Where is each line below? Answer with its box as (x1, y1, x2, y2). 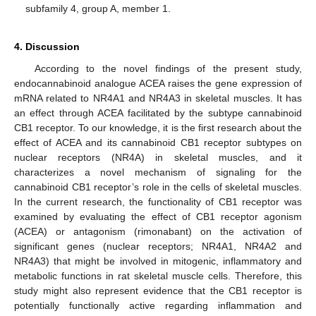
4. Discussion (14, 40, 80, 52)
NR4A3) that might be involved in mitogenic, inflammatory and (14, 255, 302, 267)
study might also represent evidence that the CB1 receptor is (14, 284, 302, 296)
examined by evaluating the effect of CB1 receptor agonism (14, 210, 302, 222)
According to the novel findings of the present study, (34, 62, 302, 74)
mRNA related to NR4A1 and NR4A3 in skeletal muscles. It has (14, 92, 302, 104)
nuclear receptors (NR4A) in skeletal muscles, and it (14, 151, 302, 163)
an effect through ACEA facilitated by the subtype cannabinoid (14, 107, 302, 119)
